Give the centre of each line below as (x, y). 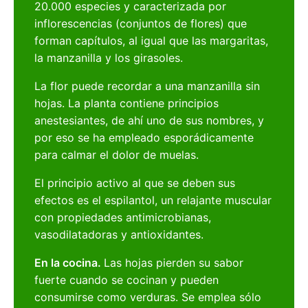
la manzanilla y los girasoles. (109, 58)
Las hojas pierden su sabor (174, 263)
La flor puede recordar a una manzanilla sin (147, 86)
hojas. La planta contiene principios (127, 103)
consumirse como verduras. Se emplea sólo (148, 297)
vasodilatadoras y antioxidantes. (119, 235)
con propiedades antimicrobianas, (123, 218)
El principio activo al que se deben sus (135, 183)
